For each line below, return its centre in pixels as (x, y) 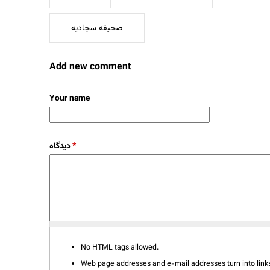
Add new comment (90, 67)
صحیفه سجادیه (97, 28)
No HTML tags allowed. (119, 247)
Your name (70, 98)
